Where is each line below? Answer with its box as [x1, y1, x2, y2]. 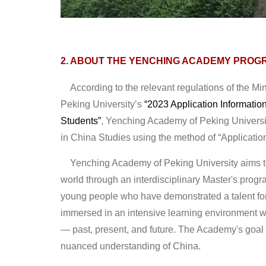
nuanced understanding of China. [61, 240, 201, 251]
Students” [61, 115, 101, 126]
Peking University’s [61, 99, 144, 109]
